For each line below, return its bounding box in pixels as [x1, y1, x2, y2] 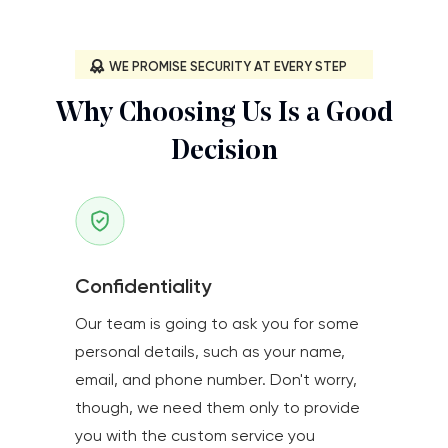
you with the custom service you [75, 426, 315, 446]
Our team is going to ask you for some [75, 314, 359, 334]
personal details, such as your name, [75, 342, 345, 362]
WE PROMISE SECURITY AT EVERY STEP [109, 59, 347, 75]
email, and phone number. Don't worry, [75, 370, 357, 390]
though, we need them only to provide [75, 398, 360, 418]
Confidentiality [75, 274, 211, 299]
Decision [170, 138, 278, 167]
